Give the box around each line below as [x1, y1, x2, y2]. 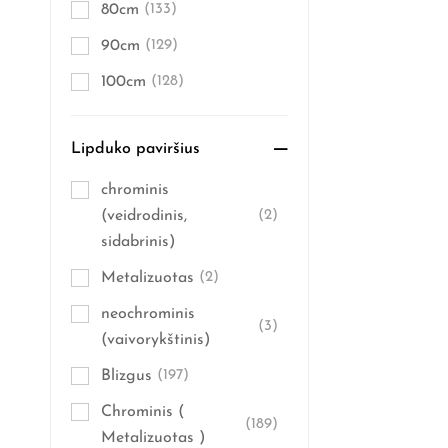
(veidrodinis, [101, 208, 187, 224]
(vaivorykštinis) [101, 332, 210, 348]
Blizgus [101, 368, 152, 384]
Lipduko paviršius [71, 141, 200, 157]
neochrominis [101, 306, 195, 322]
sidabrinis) [101, 234, 175, 250]
